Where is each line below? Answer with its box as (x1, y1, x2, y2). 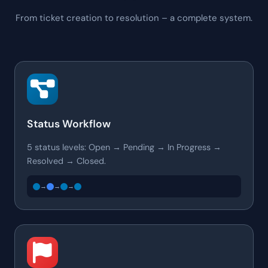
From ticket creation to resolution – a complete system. (16, 11, 252, 24)
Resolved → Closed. (27, 156, 106, 166)
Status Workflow (27, 117, 111, 130)
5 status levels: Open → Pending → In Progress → (27, 142, 221, 153)
